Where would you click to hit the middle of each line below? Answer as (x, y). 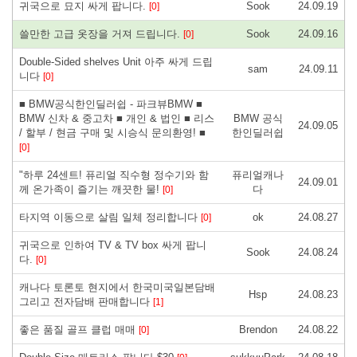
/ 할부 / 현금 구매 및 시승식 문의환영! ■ (112, 132)
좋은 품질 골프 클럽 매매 (79, 329)
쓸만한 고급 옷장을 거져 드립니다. (101, 33)
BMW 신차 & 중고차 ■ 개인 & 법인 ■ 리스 (117, 118)
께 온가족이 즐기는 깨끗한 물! (91, 189)
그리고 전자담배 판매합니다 (86, 301)
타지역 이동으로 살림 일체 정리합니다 (110, 217)
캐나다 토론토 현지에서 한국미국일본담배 (117, 287)
